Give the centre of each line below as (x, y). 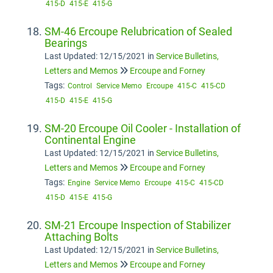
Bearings (66, 43)
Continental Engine (90, 140)
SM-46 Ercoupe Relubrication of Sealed (138, 31)
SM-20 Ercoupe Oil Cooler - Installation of (143, 128)
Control (80, 86)
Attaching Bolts (81, 237)
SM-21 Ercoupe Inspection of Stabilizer (138, 225)
